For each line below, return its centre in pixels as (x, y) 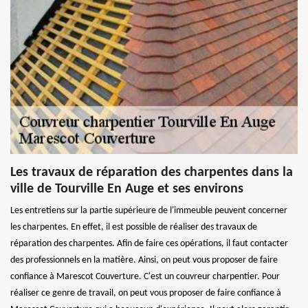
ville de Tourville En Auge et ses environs (127, 189)
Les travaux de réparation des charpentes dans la (152, 172)
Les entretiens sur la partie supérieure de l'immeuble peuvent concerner (149, 210)
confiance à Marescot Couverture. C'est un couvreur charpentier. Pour (145, 276)
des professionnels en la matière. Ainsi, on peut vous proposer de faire (144, 260)
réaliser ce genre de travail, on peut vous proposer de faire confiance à (146, 293)
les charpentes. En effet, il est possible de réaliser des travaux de (134, 227)
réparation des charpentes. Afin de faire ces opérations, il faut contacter (149, 243)
